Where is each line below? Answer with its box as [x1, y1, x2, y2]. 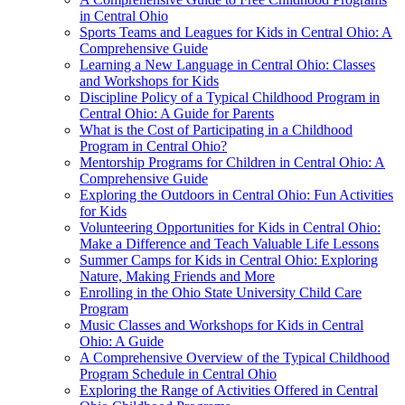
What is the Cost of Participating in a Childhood [80, 121, 353, 137]
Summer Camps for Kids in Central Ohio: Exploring [80, 251, 378, 268]
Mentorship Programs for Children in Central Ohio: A [80, 154, 385, 170]
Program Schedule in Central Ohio [80, 365, 277, 381]
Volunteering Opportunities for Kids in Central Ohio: [80, 219, 381, 235]
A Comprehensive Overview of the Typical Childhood [80, 349, 390, 365]
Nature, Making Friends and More [80, 268, 275, 284]
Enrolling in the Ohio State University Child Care [80, 284, 362, 300]
